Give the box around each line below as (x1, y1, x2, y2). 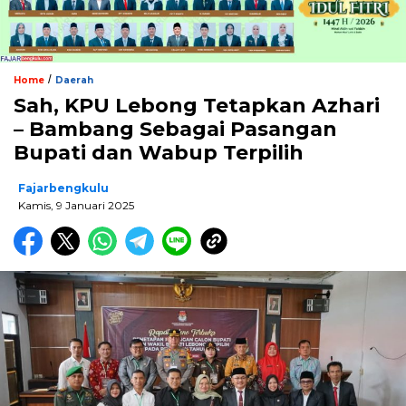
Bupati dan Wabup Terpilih (14, 140, 304, 165)
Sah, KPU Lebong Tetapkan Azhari (14, 92, 380, 118)
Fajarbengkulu (18, 180, 109, 195)
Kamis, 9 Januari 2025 (18, 198, 134, 212)
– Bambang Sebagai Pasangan (14, 116, 337, 141)
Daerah (55, 73, 93, 86)
